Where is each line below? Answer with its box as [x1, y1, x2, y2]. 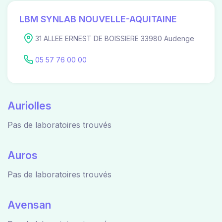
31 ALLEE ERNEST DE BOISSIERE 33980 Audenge [35, 34, 194, 43]
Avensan [7, 199, 51, 211]
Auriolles [7, 100, 52, 112]
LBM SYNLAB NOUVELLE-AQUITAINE [19, 14, 177, 25]
